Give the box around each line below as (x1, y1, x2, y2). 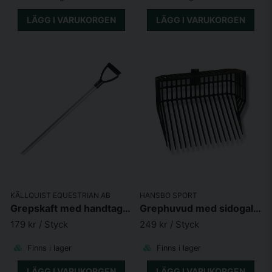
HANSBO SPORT (140, 190, 197, 200)
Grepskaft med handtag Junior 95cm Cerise (123, 202, 131, 214)
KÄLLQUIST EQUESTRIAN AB (10, 190, 110, 200)
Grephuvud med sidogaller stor (253, 202, 261, 214)
